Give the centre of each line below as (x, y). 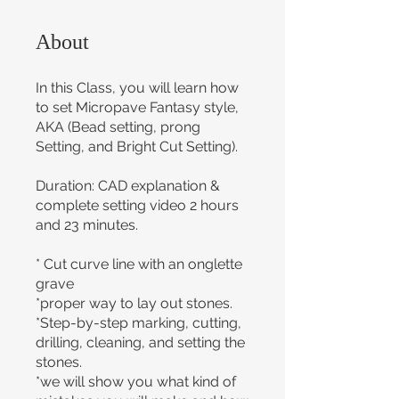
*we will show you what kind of (136, 382)
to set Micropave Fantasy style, (137, 107)
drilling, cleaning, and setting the (140, 342)
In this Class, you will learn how (137, 88)
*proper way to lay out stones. (134, 303)
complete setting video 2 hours (137, 205)
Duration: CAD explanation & (128, 186)
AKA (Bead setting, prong (118, 127)
